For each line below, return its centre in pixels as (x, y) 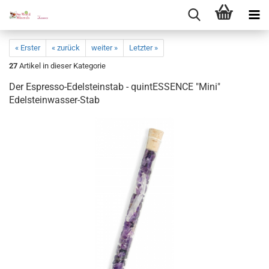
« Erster (28, 48)
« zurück (66, 48)
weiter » (104, 48)
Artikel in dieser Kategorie (62, 66)
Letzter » (144, 48)
